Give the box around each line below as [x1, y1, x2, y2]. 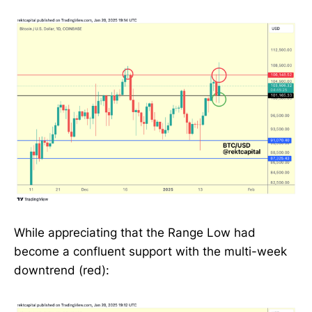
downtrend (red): [14, 263, 109, 278]
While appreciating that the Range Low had [14, 226, 256, 240]
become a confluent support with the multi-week [14, 244, 287, 259]
